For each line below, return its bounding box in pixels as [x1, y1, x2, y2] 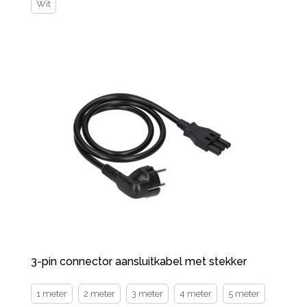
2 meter [84, 288, 115, 299]
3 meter [132, 288, 163, 299]
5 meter [228, 288, 260, 299]
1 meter [36, 288, 67, 299]
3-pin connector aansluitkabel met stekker [31, 254, 247, 268]
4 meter [180, 288, 212, 299]
